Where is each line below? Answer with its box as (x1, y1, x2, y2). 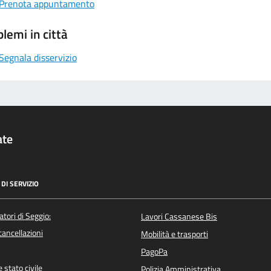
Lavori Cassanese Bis (141, 209, 217, 223)
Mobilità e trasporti (141, 227, 208, 241)
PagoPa (141, 244, 168, 258)
